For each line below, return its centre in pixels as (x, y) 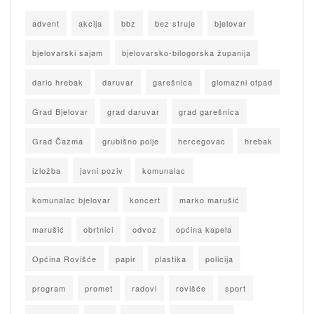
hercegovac (202, 141)
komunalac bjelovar (71, 200)
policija (219, 259)
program (49, 288)
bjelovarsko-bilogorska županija (186, 53)
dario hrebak (58, 82)
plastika (171, 259)
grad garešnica (209, 112)
